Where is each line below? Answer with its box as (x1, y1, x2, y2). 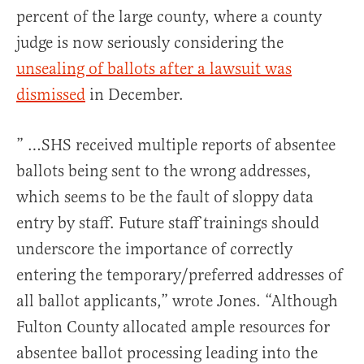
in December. (85, 84, 184, 106)
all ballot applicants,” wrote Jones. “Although (16, 291, 338, 312)
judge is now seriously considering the (16, 32, 284, 54)
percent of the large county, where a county (16, 6, 322, 28)
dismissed (16, 84, 85, 106)
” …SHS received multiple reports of (16, 135, 275, 156)
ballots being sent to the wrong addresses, (16, 161, 311, 182)
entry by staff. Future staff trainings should (16, 213, 319, 234)
